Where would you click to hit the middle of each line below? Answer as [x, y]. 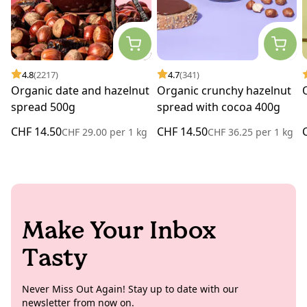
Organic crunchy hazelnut [224, 90]
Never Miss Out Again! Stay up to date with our [130, 288]
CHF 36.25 [231, 132]
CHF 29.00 [86, 132]
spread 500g [43, 107]
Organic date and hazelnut [80, 90]
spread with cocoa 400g [218, 107]
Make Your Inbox [119, 230]
